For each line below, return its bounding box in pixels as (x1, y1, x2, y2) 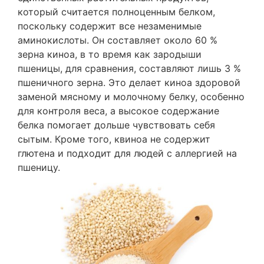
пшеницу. (18, 161, 60, 173)
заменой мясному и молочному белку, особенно (18, 90, 245, 103)
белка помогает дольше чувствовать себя (18, 118, 215, 131)
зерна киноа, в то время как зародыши (18, 48, 202, 60)
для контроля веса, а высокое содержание (18, 104, 219, 117)
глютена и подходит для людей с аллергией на (18, 147, 237, 159)
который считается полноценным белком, (18, 5, 215, 18)
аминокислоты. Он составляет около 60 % (18, 34, 217, 46)
